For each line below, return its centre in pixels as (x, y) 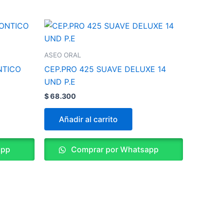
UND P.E (60, 82)
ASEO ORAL (63, 55)
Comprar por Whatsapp (114, 150)
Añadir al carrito (88, 119)
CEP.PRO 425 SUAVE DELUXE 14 (105, 69)
